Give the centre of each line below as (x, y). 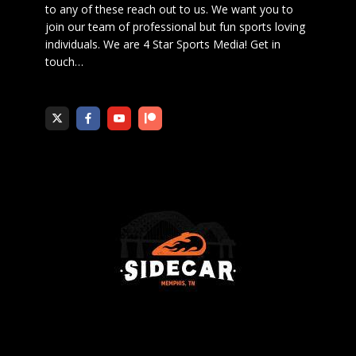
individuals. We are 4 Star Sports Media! (148, 44)
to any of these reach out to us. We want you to (169, 10)
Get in (265, 44)
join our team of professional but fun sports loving (175, 27)
